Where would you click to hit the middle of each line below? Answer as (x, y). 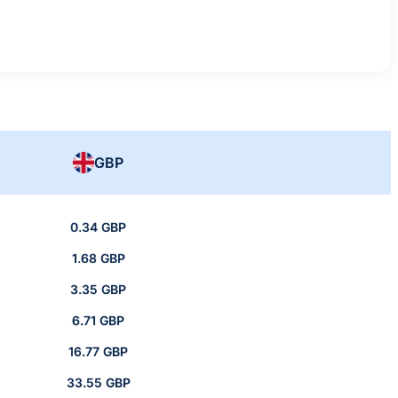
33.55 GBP (98, 383)
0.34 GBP (98, 227)
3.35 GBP (98, 290)
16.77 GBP (98, 352)
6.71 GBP (98, 321)
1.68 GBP (98, 259)
